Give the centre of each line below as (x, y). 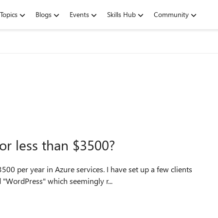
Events (79, 14)
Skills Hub (121, 14)
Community (171, 14)
